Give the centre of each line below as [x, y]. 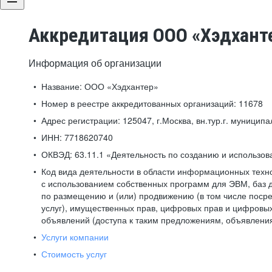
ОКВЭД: [57, 154]
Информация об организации [95, 63]
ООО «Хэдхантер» [120, 86]
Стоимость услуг [74, 254]
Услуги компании [75, 237]
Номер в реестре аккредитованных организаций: [139, 103]
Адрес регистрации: [81, 120]
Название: [62, 86]
